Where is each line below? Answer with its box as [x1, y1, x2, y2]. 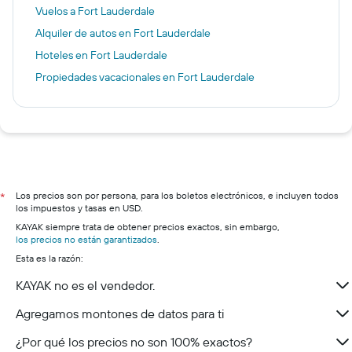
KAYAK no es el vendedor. [16, 277, 155, 293]
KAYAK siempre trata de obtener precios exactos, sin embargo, [16, 221, 280, 233]
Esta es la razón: [16, 252, 83, 264]
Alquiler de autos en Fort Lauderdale [35, 26, 211, 40]
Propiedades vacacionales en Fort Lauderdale [35, 70, 255, 84]
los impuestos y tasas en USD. [16, 202, 143, 214]
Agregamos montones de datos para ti [16, 306, 224, 321]
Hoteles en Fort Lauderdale [35, 48, 167, 62]
